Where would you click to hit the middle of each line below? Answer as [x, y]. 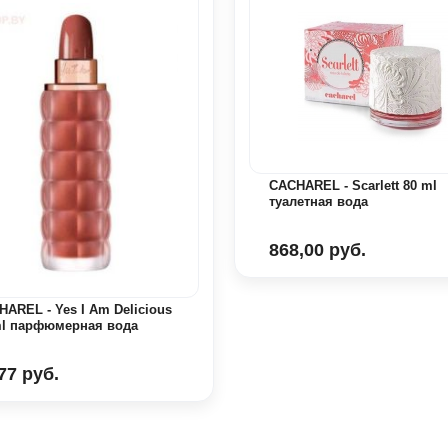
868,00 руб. [317, 250]
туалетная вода [318, 202]
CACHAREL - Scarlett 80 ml [353, 186]
